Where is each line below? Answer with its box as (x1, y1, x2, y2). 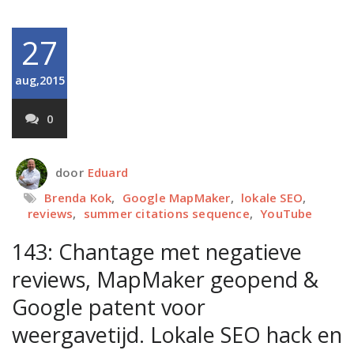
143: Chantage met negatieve (12, 237, 302, 266)
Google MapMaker (122, 190, 231, 205)
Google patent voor (12, 292, 205, 322)
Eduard (87, 164, 129, 181)
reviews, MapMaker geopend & (12, 265, 318, 294)
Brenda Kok (44, 190, 112, 205)
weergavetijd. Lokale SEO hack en (12, 320, 342, 349)
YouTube (260, 205, 313, 221)
